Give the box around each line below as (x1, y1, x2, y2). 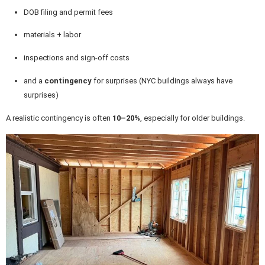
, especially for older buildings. (140, 114, 245, 123)
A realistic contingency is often (6, 114, 112, 123)
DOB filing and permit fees (23, 7, 113, 17)
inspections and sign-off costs (23, 53, 130, 63)
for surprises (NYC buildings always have (91, 76, 232, 86)
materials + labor (23, 30, 81, 40)
